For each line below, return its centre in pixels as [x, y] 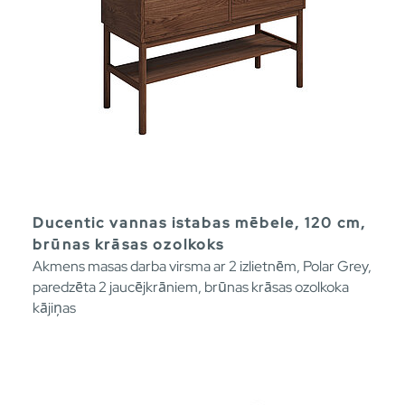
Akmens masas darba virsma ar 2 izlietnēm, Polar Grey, [202, 266]
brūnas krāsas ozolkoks [128, 244]
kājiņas [54, 307]
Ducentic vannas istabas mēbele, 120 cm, [199, 222]
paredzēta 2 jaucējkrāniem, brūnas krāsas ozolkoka [191, 287]
